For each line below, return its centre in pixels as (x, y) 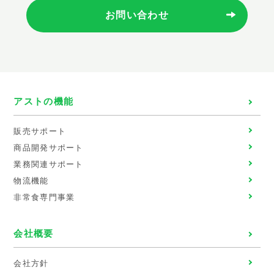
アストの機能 (44, 102)
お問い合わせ (137, 15)
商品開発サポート (49, 148)
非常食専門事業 (44, 198)
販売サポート (40, 131)
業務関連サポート (49, 165)
